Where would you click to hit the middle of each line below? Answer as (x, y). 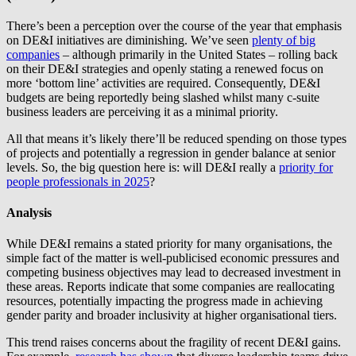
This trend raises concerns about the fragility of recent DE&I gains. (174, 342)
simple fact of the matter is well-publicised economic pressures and (173, 258)
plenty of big (284, 40)
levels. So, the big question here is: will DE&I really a (143, 167)
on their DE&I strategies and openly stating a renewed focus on (165, 68)
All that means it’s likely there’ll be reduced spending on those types (176, 138)
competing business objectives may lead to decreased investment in (174, 273)
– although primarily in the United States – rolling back (199, 54)
